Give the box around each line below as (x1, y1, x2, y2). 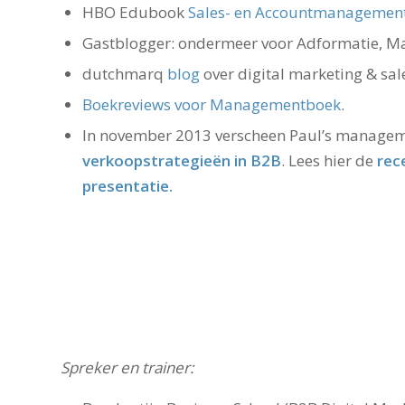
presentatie (82, 175, 169, 197)
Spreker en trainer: (61, 356, 193, 378)
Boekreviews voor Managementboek (82, 94, 341, 116)
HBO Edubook (82, 2, 188, 24)
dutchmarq (82, 63, 167, 85)
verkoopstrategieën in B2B (82, 150, 281, 172)
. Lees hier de (281, 150, 373, 172)
